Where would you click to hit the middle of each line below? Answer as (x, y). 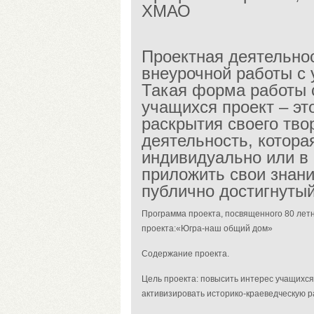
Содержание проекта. (185, 254)
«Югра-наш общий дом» (224, 228)
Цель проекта (169, 279)
